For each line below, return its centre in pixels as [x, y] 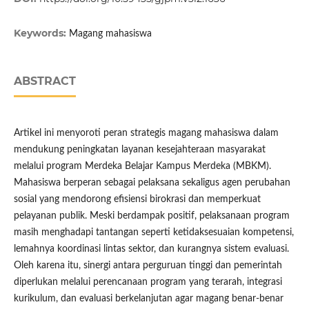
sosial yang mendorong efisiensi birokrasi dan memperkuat [137, 200]
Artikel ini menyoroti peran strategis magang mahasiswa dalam [146, 133]
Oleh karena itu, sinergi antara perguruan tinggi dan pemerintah [148, 266]
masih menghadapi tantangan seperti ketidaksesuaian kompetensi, [153, 233]
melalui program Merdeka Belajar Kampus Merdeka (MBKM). [142, 167]
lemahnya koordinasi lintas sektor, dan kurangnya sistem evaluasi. [151, 249]
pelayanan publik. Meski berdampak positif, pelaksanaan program [151, 216]
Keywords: [41, 33]
